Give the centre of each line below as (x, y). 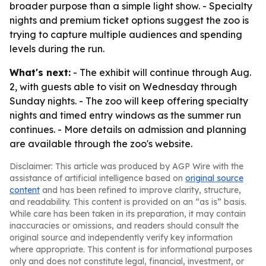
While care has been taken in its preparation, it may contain (128, 214)
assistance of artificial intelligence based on (97, 178)
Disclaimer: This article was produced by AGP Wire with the (126, 166)
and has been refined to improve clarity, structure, (140, 190)
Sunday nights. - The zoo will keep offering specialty (129, 101)
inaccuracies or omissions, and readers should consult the (124, 226)
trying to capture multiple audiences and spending (126, 34)
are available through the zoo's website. (101, 144)
